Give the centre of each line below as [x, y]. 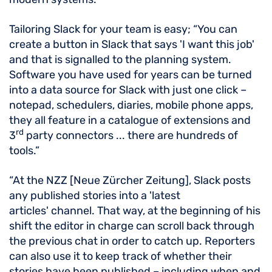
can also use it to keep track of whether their [121, 256]
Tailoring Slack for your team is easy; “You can [123, 29]
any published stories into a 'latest [95, 195]
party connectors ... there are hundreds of [131, 135]
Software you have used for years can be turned [131, 75]
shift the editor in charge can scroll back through [132, 226]
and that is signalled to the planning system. [120, 59]
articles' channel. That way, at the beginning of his [135, 211]
